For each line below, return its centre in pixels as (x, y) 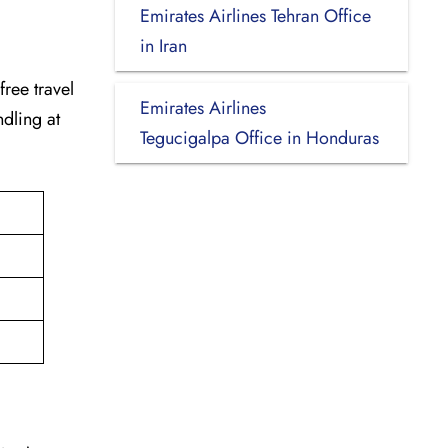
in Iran (163, 45)
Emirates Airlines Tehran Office (255, 15)
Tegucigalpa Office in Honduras (259, 137)
